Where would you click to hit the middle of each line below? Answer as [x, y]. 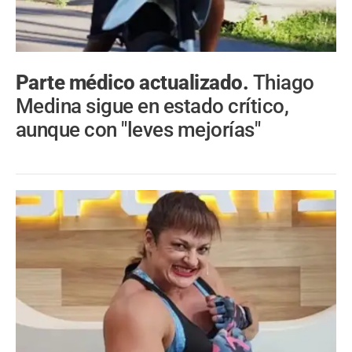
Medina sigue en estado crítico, [152, 106]
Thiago [283, 82]
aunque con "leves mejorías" [138, 129]
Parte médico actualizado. [134, 82]
